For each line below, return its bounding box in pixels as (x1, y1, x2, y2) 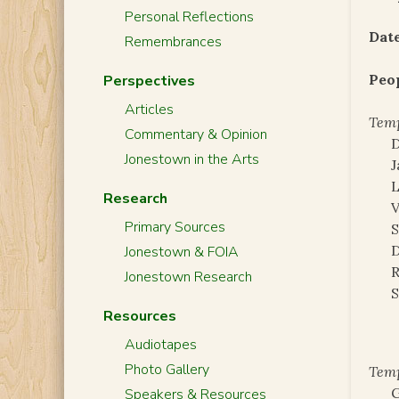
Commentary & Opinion (124, 125, 267, 144)
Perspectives (102, 71, 195, 91)
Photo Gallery (124, 360, 209, 379)
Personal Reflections (124, 7, 254, 27)
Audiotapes (124, 335, 197, 354)
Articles (124, 100, 174, 119)
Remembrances (124, 32, 222, 52)
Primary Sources (124, 217, 225, 237)
